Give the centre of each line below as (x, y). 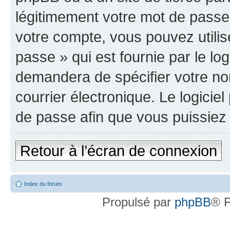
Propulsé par (138, 202)
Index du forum (43, 184)
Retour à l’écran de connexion (119, 151)
